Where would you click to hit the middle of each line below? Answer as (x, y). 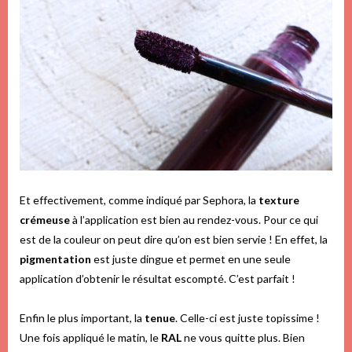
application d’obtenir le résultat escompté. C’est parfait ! (158, 278)
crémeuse (45, 219)
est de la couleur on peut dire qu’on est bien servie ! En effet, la (174, 239)
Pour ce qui (291, 219)
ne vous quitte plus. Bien (243, 337)
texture (279, 200)
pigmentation (55, 258)
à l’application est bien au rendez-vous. (167, 219)
